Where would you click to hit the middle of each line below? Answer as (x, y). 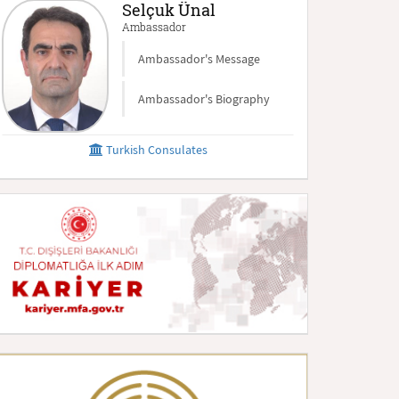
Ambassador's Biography (204, 99)
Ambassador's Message (199, 59)
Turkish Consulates (155, 150)
